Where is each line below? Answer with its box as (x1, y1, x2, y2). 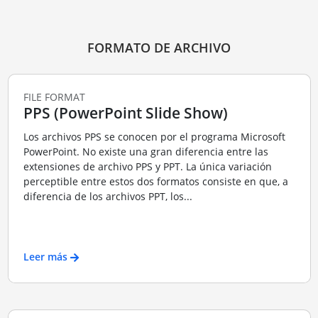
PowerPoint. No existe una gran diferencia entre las (23, 145, 268, 159)
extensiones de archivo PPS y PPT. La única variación (23, 160, 272, 174)
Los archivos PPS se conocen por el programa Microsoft (23, 130, 285, 144)
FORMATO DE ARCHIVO (87, 38, 231, 56)
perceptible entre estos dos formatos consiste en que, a (23, 175, 288, 189)
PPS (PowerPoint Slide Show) (23, 102, 228, 123)
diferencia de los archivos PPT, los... (23, 190, 192, 204)
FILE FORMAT (23, 89, 85, 104)
